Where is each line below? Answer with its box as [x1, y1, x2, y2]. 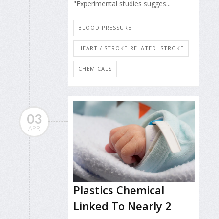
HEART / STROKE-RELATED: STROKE [78, 44, 184, 52]
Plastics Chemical [73, 182, 164, 197]
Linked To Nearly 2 [73, 198, 172, 213]
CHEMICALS [78, 65, 112, 72]
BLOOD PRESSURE [78, 23, 131, 31]
